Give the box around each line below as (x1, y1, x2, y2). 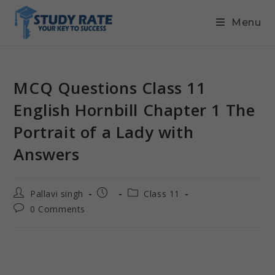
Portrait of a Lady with (14, 121, 194, 143)
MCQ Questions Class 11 (14, 77, 206, 99)
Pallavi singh (30, 188, 83, 199)
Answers (14, 143, 80, 165)
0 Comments (30, 203, 85, 215)
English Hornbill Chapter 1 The (14, 99, 255, 121)
